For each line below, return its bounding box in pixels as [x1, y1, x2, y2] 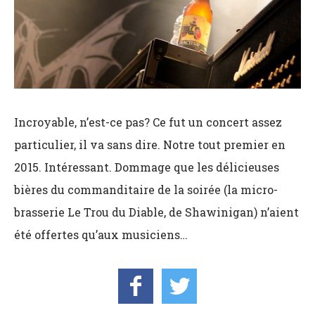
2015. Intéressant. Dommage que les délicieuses [14, 159, 279, 174]
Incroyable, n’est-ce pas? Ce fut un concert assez [14, 114, 282, 129]
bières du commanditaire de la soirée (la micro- [14, 181, 278, 197]
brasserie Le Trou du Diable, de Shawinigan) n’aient [14, 204, 299, 219]
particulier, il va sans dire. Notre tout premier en [14, 136, 285, 152]
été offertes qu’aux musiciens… [14, 226, 188, 242]
